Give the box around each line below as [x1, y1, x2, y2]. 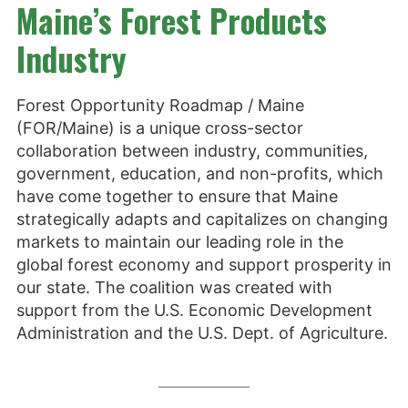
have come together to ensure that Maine [16, 186, 338, 206]
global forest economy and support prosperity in [16, 254, 392, 274]
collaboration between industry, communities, [16, 140, 368, 160]
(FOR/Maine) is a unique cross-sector [16, 117, 303, 138]
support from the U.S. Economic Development [16, 300, 372, 320]
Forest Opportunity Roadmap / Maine [16, 95, 304, 115]
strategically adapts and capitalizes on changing [16, 209, 388, 229]
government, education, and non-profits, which [16, 163, 383, 183]
